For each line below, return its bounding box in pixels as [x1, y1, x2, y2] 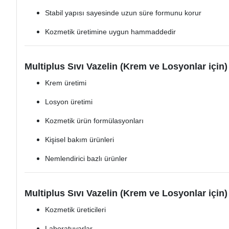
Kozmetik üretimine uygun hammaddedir [45, 28, 176, 36]
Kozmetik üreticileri [45, 205, 106, 214]
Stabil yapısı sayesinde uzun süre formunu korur [45, 9, 201, 17]
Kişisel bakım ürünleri [45, 135, 114, 144]
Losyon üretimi [45, 98, 93, 106]
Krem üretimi [45, 79, 86, 87]
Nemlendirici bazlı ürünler [45, 154, 127, 163]
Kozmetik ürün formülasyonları [45, 117, 144, 125]
